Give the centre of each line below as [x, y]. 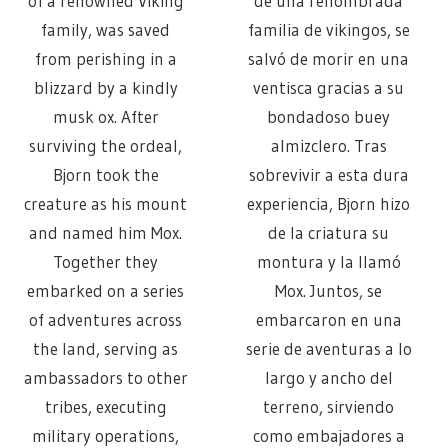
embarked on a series [106, 290]
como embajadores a [328, 435]
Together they [106, 261]
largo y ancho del [328, 377]
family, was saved [106, 29]
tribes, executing [105, 406]
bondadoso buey [329, 116]
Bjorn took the [105, 174]
